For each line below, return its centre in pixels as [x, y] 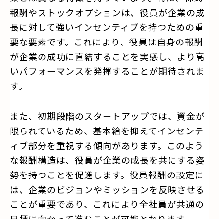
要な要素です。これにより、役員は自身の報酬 [107, 41]
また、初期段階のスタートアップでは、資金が [107, 116]
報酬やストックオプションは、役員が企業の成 [107, 12]
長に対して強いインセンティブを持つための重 [107, 27]
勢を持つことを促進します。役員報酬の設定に [107, 174]
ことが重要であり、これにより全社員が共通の [107, 204]
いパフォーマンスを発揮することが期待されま [107, 71]
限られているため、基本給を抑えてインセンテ [107, 130]
